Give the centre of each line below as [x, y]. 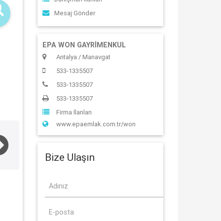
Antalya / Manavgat [83, 57]
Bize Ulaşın [70, 157]
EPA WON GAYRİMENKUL [84, 45]
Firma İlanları [74, 112]
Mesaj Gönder [75, 13]
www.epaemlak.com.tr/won [96, 124]
